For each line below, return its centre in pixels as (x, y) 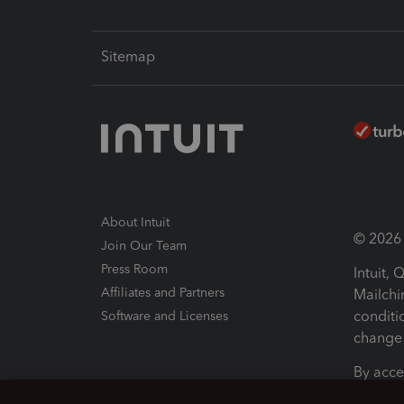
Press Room (134, 269)
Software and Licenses (165, 316)
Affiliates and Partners (163, 293)
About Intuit (135, 222)
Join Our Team (144, 246)
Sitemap (128, 56)
